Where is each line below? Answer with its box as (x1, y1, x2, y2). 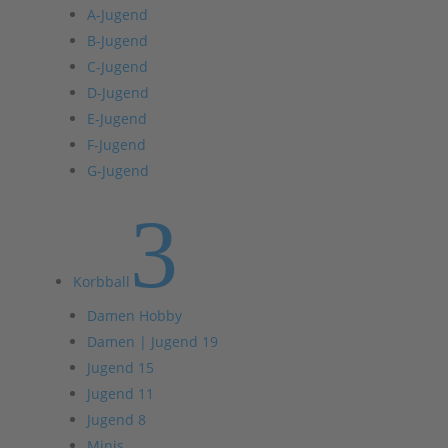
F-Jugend (86, 135, 146, 154)
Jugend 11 (86, 384, 154, 403)
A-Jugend (86, 5, 148, 24)
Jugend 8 (86, 410, 146, 429)
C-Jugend (86, 57, 148, 76)
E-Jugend (86, 109, 147, 128)
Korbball (72, 272, 130, 291)
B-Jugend (86, 31, 148, 50)
